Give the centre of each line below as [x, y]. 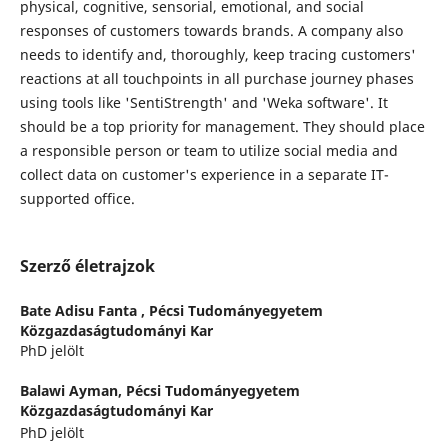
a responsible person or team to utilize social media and [208, 151]
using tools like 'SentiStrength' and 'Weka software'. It [203, 103]
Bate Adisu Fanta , [84, 311]
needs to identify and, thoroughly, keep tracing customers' [217, 55]
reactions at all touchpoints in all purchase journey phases [216, 79]
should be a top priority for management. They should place [222, 127]
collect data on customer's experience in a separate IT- [204, 175]
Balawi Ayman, [72, 391]
